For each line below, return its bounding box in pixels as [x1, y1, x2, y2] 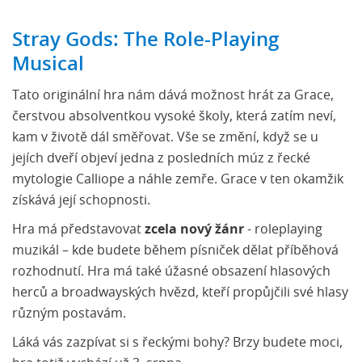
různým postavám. [12, 306, 126, 320]
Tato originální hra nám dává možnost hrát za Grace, [12, 88, 334, 102]
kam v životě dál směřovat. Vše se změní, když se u [12, 130, 318, 144]
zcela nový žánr [145, 222, 244, 236]
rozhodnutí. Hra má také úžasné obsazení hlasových [12, 264, 330, 278]
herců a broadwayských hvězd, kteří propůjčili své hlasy [12, 285, 348, 299]
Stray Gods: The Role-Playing [12, 30, 279, 50]
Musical [12, 54, 84, 74]
